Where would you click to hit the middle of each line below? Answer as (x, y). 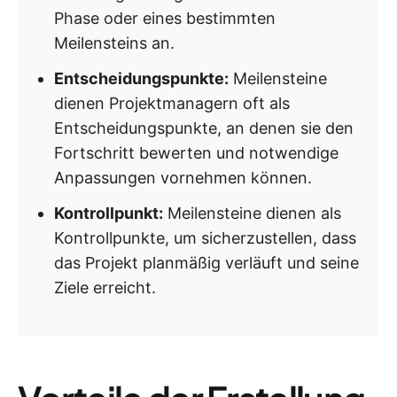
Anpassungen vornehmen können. (183, 178)
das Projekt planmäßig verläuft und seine (206, 263)
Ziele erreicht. (105, 288)
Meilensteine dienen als (252, 213)
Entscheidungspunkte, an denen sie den (204, 128)
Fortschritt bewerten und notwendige (196, 153)
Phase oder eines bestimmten (165, 18)
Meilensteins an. (114, 43)
